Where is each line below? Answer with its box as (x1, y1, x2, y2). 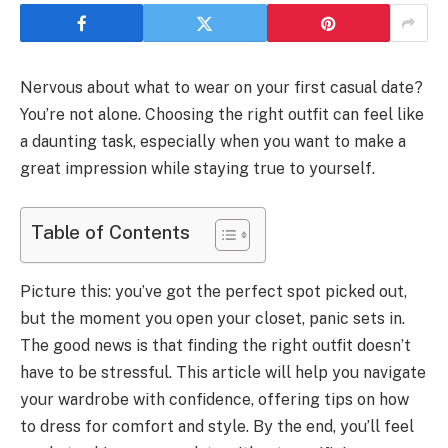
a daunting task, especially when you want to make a (20, 132, 406, 151)
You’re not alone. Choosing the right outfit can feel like (20, 105, 424, 124)
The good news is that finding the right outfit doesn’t (20, 336, 411, 356)
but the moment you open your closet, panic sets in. (20, 309, 405, 329)
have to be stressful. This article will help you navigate (20, 363, 426, 383)
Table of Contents (31, 220, 190, 243)
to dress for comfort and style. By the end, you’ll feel (20, 417, 414, 437)
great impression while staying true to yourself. (20, 159, 375, 178)
